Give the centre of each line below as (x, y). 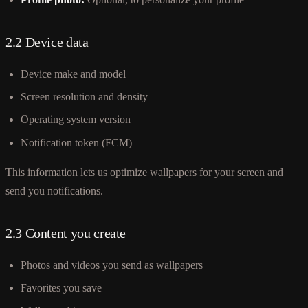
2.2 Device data (47, 42)
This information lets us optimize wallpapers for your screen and (144, 172)
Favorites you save (62, 288)
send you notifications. (54, 190)
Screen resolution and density (85, 97)
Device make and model (74, 74)
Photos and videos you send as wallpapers (112, 265)
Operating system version (76, 120)
